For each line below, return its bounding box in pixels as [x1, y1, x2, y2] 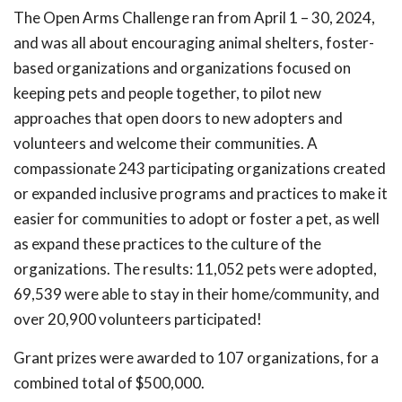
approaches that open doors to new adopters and [13, 108, 343, 127]
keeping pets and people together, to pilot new [13, 83, 321, 102]
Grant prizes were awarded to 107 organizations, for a [13, 347, 379, 367]
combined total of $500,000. [13, 372, 205, 392]
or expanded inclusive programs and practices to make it [13, 183, 388, 203]
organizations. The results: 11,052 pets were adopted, [13, 258, 377, 278]
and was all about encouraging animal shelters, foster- [13, 32, 374, 52]
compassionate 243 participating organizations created [13, 158, 386, 178]
